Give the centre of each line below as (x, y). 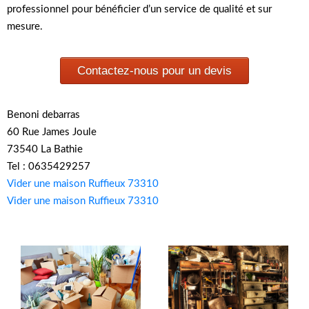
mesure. (25, 27)
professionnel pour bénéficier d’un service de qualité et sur (139, 10)
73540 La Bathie (45, 150)
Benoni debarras (43, 115)
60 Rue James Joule (52, 132)
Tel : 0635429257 (49, 167)
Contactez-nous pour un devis (154, 71)
